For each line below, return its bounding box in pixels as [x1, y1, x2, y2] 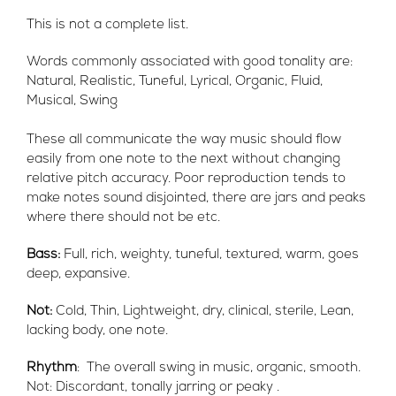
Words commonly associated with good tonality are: [27, 56, 353, 70]
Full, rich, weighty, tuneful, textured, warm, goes [60, 248, 359, 263]
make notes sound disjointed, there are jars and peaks [27, 192, 366, 206]
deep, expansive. [27, 268, 130, 282]
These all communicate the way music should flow [27, 133, 341, 148]
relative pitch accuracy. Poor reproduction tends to [27, 172, 346, 187]
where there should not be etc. [27, 211, 220, 225]
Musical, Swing [27, 95, 118, 109]
